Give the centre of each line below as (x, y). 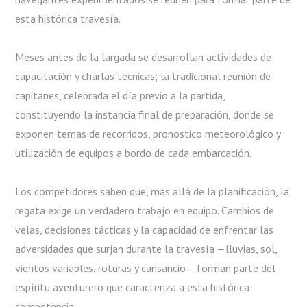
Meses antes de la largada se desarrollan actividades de (144, 57)
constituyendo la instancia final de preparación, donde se (145, 114)
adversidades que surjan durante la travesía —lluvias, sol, (146, 248)
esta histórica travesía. (68, 18)
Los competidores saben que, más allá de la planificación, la (152, 191)
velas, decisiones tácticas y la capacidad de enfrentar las (145, 229)
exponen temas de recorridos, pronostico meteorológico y (148, 133)
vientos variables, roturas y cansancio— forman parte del (146, 268)
